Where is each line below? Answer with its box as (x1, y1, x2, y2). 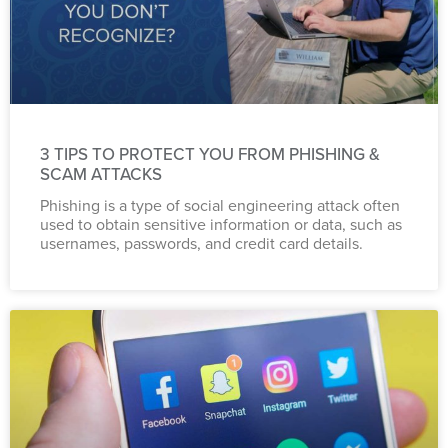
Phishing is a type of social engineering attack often (40, 194, 400, 217)
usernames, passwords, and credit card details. (40, 232, 363, 255)
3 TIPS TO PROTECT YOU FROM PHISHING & (40, 142, 380, 166)
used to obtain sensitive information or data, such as (40, 213, 402, 236)
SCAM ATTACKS (40, 162, 162, 186)
